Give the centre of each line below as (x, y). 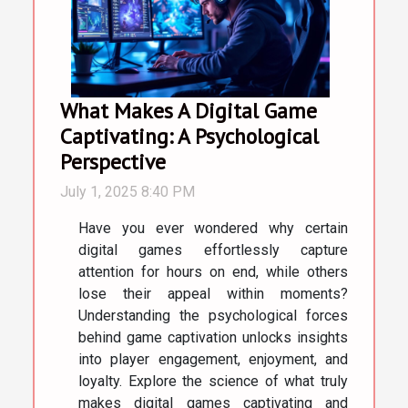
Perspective (113, 162)
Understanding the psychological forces (213, 316)
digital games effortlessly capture (213, 250)
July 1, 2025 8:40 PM (127, 192)
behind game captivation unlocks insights (213, 338)
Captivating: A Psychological (189, 136)
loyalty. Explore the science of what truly (213, 382)
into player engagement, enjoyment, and (213, 360)
